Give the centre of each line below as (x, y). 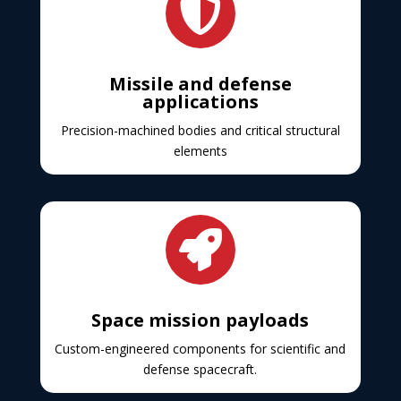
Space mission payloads (200, 320)
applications (200, 102)
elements (200, 151)
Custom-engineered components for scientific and (200, 349)
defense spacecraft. (200, 370)
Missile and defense (200, 84)
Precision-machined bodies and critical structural (200, 131)
